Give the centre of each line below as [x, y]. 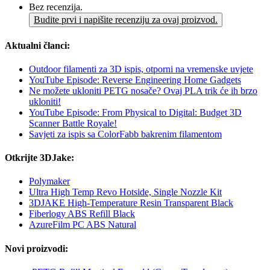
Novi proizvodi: [36, 248]
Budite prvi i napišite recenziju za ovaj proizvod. [126, 20]
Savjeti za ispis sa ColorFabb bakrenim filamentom [125, 134]
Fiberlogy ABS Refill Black [82, 214]
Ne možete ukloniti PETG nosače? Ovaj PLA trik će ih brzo [143, 90]
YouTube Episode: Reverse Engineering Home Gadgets [135, 80]
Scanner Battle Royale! [73, 123]
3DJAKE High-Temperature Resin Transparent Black [131, 203]
